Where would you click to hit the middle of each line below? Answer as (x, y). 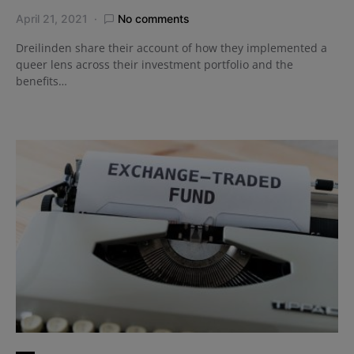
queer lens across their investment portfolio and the (154, 65)
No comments (154, 19)
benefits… (41, 81)
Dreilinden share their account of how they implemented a (171, 48)
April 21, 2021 (52, 19)
